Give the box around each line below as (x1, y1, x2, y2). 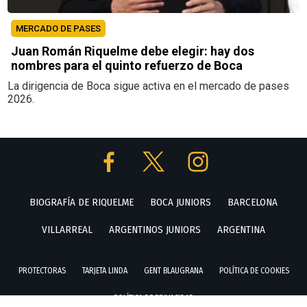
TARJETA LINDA (82, 265, 127, 275)
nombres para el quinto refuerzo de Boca (11, 58, 243, 73)
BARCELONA (228, 195, 278, 208)
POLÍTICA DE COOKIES (219, 265, 289, 275)
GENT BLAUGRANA (143, 265, 203, 275)
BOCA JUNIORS (150, 195, 211, 208)
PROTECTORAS (18, 265, 66, 275)
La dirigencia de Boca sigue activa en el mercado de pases (8, 79, 290, 93)
